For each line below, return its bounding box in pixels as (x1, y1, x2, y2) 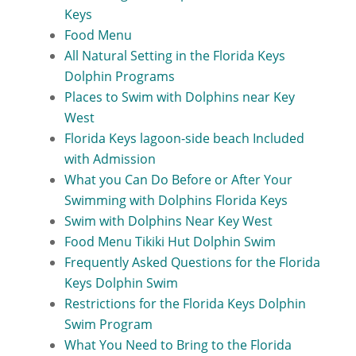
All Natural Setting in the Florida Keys (64, 47, 285, 64)
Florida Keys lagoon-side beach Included (64, 130, 304, 147)
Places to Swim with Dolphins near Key (64, 88, 295, 106)
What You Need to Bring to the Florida (64, 336, 292, 354)
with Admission (64, 150, 156, 168)
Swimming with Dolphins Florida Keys (64, 192, 288, 209)
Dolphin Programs (64, 68, 175, 85)
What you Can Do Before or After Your (64, 171, 292, 188)
